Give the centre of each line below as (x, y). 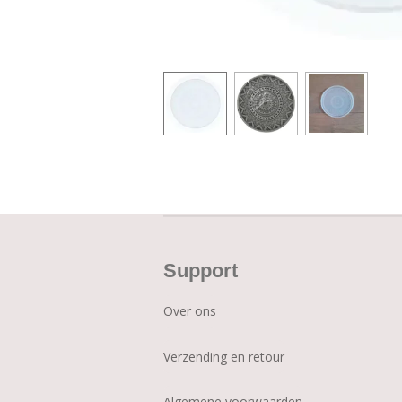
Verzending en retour (224, 356)
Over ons (190, 310)
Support (201, 270)
